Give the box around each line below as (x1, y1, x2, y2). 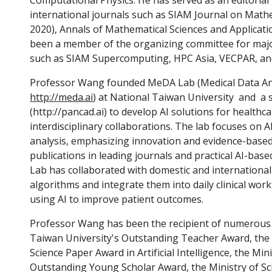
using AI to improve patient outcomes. (30, 192, 204, 206)
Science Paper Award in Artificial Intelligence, (30, 246, 235, 259)
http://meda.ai (30, 90, 93, 104)
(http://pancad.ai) (30, 105, 110, 118)
